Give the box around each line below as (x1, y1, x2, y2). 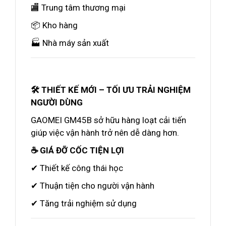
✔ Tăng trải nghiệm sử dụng (31, 198, 137, 208)
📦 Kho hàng (31, 20, 78, 30)
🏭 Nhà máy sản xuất (31, 38, 109, 48)
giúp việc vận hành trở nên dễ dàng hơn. (31, 128, 179, 138)
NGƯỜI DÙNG (31, 97, 83, 107)
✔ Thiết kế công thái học (31, 163, 123, 173)
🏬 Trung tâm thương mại (31, 3, 126, 13)
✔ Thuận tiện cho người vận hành (31, 181, 154, 191)
